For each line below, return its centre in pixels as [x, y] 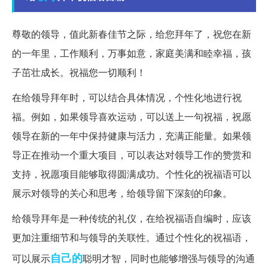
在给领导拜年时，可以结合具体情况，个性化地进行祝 [127, 98]
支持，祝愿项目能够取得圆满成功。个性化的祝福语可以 [132, 174]
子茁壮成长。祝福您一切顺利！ [79, 72]
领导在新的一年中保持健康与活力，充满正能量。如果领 [132, 136]
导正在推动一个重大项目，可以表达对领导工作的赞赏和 [132, 155]
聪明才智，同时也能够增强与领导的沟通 [169, 258]
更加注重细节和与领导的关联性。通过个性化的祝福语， [132, 237]
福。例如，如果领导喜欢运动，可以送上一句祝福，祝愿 [132, 117]
